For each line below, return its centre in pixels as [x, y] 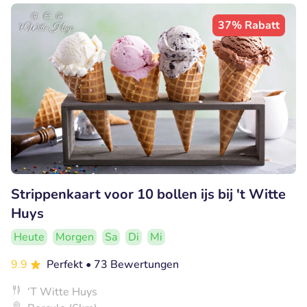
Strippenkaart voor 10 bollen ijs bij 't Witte [148, 195]
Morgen [75, 237]
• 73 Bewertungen [132, 265]
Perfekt [66, 265]
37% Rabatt [249, 25]
